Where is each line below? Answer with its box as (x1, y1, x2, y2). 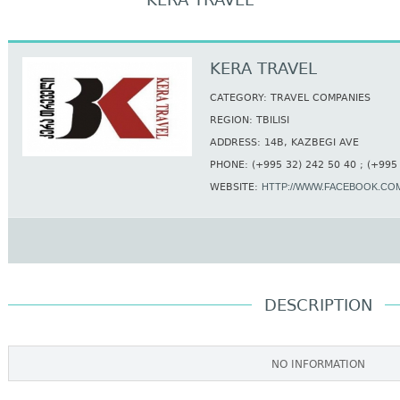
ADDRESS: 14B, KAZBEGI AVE (210, 136, 359, 151)
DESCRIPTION (264, 294, 372, 319)
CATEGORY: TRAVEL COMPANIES (210, 91, 371, 106)
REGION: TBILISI (210, 113, 289, 129)
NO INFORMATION (271, 357, 365, 373)
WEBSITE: (210, 180, 262, 196)
